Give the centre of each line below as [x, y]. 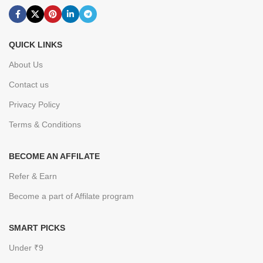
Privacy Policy [34, 105]
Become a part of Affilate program [71, 196]
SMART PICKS [37, 228]
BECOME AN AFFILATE [54, 156]
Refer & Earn [33, 176]
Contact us [29, 85]
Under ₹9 [26, 248]
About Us [26, 65]
